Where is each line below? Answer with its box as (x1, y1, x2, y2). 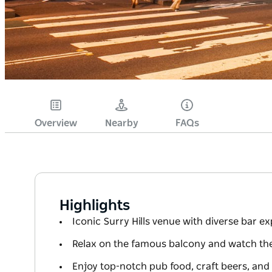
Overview (35, 118, 77, 129)
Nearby (104, 118, 138, 129)
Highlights (59, 199, 130, 214)
